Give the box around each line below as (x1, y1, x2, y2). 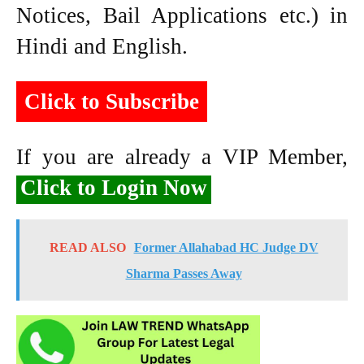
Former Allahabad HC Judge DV (133, 240, 318, 254)
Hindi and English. (16, 33, 188, 58)
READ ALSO (49, 240, 126, 254)
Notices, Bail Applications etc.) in (16, 2, 348, 28)
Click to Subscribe (24, 89, 199, 114)
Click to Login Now (20, 175, 207, 200)
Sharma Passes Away (125, 266, 242, 280)
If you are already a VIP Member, (16, 144, 348, 169)
